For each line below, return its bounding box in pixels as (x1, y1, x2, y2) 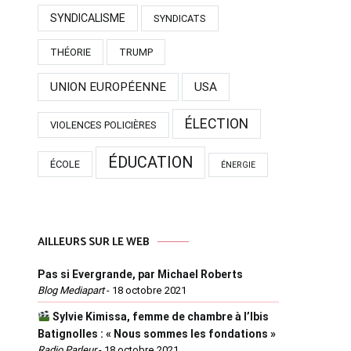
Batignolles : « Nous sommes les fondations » (38, 327, 276, 340)
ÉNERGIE (221, 159, 255, 170)
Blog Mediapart (38, 284, 104, 296)
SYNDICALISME (50, 11, 125, 24)
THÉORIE (50, 45, 91, 58)
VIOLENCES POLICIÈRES (50, 118, 157, 131)
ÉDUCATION (108, 153, 193, 172)
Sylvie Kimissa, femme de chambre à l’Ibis (49, 309, 269, 323)
